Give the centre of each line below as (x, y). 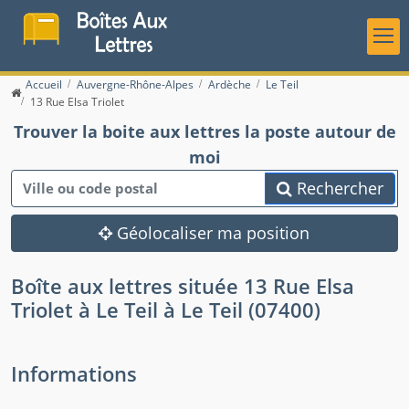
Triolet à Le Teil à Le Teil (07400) (166, 310)
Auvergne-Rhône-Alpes (135, 85)
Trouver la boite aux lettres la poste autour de (204, 132)
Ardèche (230, 85)
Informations (74, 374)
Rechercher (338, 189)
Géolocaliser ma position (211, 233)
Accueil (44, 85)
